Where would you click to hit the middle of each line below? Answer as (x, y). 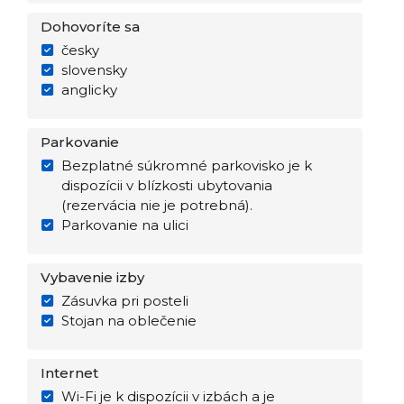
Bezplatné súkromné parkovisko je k (186, 165)
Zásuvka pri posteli (124, 301)
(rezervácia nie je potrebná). (156, 205)
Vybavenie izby (92, 277)
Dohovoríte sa (90, 27)
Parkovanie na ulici (124, 225)
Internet (69, 373)
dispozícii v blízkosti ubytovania (166, 185)
